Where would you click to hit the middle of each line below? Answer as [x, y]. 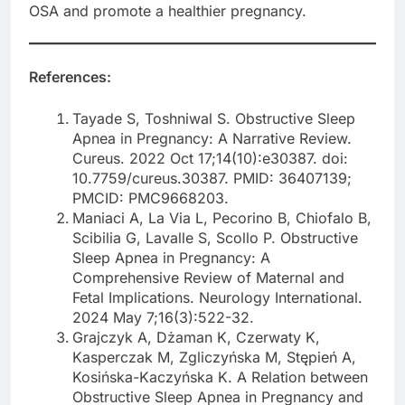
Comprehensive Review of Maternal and [208, 277]
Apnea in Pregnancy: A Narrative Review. [212, 138]
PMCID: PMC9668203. [151, 198]
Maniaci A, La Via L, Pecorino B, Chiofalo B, [222, 217]
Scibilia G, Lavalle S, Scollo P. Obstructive [215, 237]
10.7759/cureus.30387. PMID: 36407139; [212, 178]
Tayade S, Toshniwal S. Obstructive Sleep [214, 118]
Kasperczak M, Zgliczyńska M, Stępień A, [214, 357]
